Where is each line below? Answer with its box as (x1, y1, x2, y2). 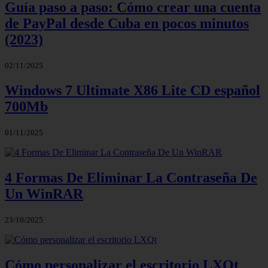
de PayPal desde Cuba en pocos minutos (5, 16, 249, 32)
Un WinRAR (5, 185, 83, 202)
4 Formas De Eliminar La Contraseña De (5, 169, 257, 185)
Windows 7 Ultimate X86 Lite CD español (5, 83, 260, 99)
